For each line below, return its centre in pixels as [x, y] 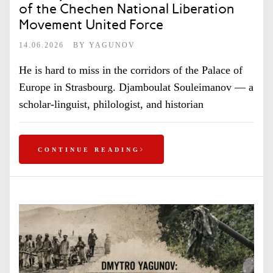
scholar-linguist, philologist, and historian [111, 104]
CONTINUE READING [89, 149]
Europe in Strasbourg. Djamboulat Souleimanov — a [136, 87]
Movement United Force [91, 25]
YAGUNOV [112, 45]
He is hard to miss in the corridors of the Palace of [131, 70]
